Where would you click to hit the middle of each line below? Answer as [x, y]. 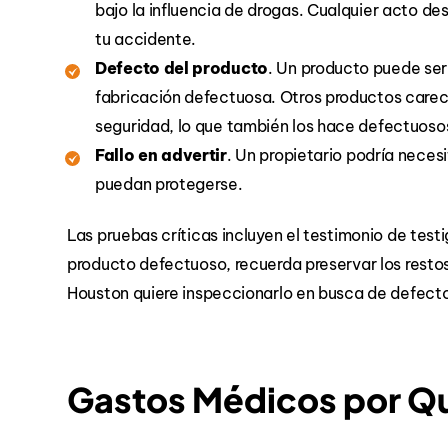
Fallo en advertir [161, 155]
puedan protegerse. [169, 184]
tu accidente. [146, 39]
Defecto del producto [181, 68]
